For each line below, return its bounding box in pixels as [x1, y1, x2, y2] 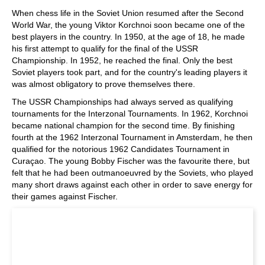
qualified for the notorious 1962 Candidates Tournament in [12, 144, 230, 154]
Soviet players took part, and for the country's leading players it [12, 67, 247, 77]
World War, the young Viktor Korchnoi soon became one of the [12, 20, 245, 30]
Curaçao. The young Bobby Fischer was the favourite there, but [12, 156, 250, 166]
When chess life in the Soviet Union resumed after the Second [12, 8, 244, 18]
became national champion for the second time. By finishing [12, 121, 235, 130]
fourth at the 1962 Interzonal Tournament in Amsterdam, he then [12, 132, 253, 142]
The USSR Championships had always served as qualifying [12, 97, 233, 106]
